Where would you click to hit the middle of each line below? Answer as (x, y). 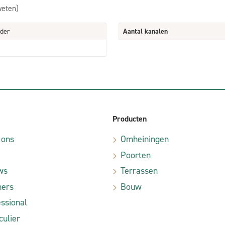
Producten (130, 119)
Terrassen (139, 171)
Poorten (136, 155)
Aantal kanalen (145, 31)
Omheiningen (145, 139)
